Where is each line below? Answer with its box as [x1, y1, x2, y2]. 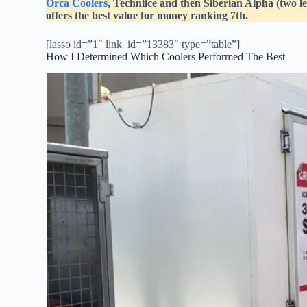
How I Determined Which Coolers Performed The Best [46, 50, 286, 62]
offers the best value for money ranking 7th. [46, 9, 249, 21]
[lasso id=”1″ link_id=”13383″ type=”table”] [46, 38, 241, 50]
